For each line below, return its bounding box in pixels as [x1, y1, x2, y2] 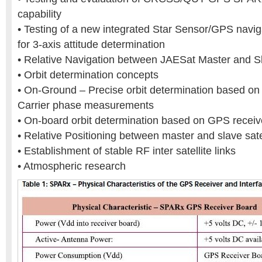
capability [18, 8, 61, 20]
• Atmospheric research [18, 160, 126, 172]
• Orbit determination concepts [18, 69, 158, 81]
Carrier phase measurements [18, 99, 154, 111]
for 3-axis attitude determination [18, 39, 165, 50]
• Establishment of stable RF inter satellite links [18, 145, 236, 157]
